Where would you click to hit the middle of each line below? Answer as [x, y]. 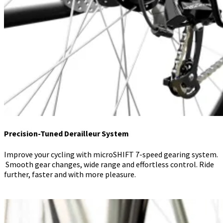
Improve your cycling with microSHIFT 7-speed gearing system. [111, 154]
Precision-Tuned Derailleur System [66, 134]
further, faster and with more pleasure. [70, 174]
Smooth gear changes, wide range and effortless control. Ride [109, 164]
